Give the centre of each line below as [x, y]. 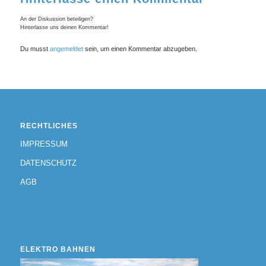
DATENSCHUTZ [48, 163]
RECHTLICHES [49, 126]
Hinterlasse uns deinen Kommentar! [64, 27]
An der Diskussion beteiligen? [56, 19]
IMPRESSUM [44, 144]
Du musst [35, 48]
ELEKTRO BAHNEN [58, 249]
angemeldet [66, 48]
